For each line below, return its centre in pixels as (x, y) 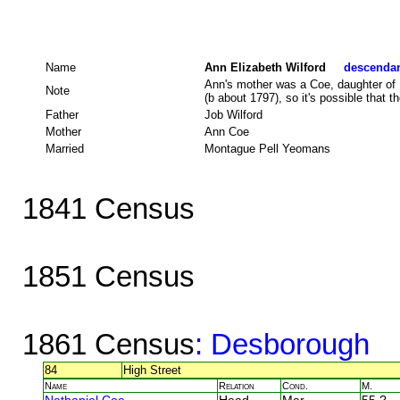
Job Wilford (233, 114)
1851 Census (108, 276)
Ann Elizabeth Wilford (274, 67)
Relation (237, 385)
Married (65, 148)
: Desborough (282, 344)
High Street (152, 370)
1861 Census (108, 344)
